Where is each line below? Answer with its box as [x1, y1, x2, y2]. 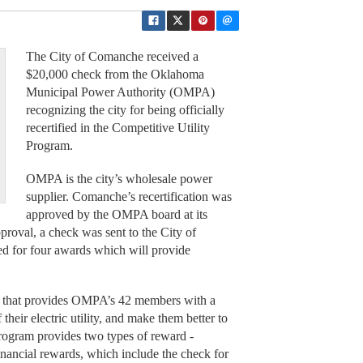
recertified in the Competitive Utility [25, 121, 210, 135]
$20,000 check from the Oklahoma [25, 67, 204, 82]
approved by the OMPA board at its [25, 207, 207, 221]
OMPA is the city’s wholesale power [25, 171, 212, 186]
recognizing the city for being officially [25, 103, 224, 117]
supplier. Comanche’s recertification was [25, 189, 232, 203]
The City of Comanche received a [25, 49, 199, 64]
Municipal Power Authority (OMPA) [25, 85, 215, 100]
